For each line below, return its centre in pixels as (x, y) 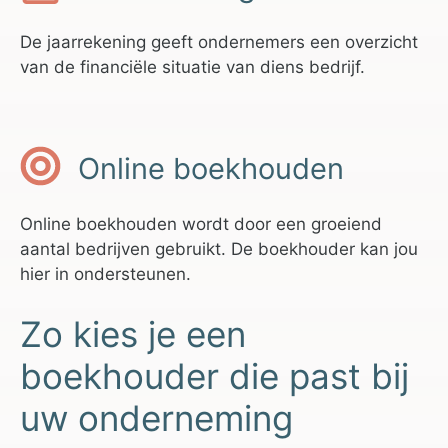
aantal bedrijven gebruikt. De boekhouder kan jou (219, 249)
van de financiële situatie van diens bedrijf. (192, 67)
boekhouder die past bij (214, 375)
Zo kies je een (133, 333)
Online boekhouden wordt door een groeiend (201, 224)
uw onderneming (156, 417)
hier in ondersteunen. (105, 274)
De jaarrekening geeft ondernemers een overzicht (219, 42)
